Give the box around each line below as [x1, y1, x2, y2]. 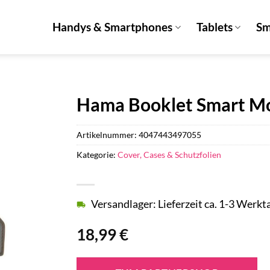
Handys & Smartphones [52, 20, 173, 34]
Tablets [196, 20, 233, 34]
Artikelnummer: [77, 129, 139, 140]
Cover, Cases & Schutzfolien [118, 149, 221, 160]
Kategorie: [77, 149, 118, 160]
